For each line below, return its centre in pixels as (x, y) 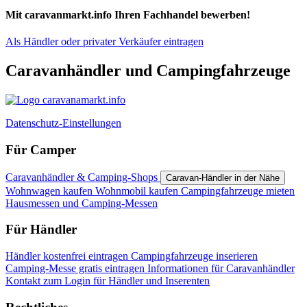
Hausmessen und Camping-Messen (82, 203)
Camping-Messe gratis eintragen (76, 269)
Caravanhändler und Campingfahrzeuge (148, 71)
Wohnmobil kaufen (138, 191)
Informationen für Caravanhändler (221, 269)
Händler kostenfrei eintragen (68, 256)
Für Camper (41, 149)
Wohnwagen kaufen (50, 191)
